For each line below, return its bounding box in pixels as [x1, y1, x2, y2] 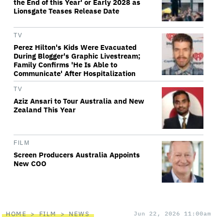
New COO [14, 159, 46, 168]
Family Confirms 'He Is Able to [14, 60, 117, 69]
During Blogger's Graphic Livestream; [14, 51, 140, 61]
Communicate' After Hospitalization [14, 69, 136, 78]
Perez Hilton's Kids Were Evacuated [14, 43, 137, 52]
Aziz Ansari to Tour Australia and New [14, 96, 144, 106]
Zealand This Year [14, 105, 76, 114]
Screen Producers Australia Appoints [14, 150, 140, 159]
